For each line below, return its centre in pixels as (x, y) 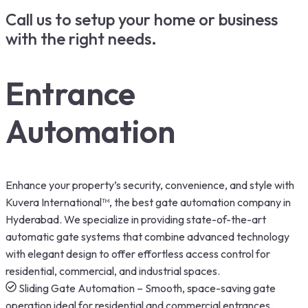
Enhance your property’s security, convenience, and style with (150, 185)
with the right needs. (81, 39)
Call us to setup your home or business (142, 20)
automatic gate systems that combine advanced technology (147, 236)
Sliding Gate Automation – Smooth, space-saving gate (147, 288)
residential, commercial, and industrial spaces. (113, 271)
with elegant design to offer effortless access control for (138, 253)
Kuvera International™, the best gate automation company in (148, 202)
